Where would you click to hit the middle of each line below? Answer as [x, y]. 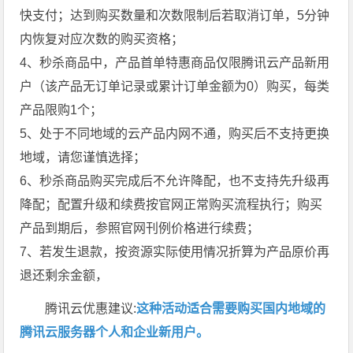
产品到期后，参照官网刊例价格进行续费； [140, 228]
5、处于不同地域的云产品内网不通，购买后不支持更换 [175, 133]
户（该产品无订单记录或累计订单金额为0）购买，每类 [175, 86]
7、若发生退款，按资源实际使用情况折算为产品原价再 [175, 251]
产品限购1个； [61, 110]
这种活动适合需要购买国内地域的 [231, 308]
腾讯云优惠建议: [91, 308]
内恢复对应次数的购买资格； [102, 39]
